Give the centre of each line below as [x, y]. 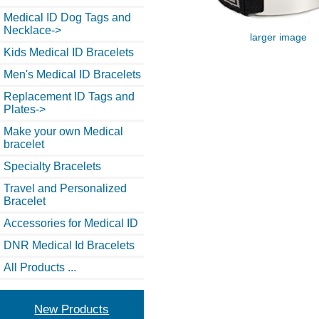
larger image [279, 37]
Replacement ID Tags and [69, 96]
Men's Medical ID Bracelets [72, 74]
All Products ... [40, 267]
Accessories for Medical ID [71, 223]
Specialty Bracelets [52, 166]
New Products [72, 309]
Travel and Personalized [65, 188]
